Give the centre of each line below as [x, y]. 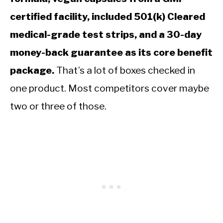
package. [32, 70]
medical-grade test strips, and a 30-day [106, 34]
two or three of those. [58, 106]
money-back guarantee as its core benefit [111, 52]
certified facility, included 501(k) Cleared [108, 16]
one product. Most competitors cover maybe [110, 88]
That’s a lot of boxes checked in [125, 70]
